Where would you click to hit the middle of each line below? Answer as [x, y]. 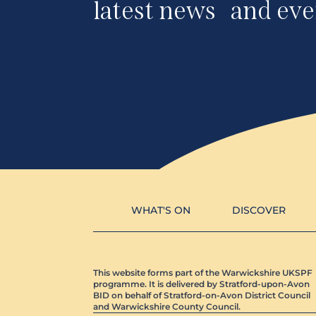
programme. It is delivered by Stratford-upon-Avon [201, 284]
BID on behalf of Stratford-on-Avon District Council [202, 296]
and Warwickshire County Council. [168, 307]
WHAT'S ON [161, 211]
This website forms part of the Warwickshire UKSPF [203, 273]
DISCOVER [259, 211]
